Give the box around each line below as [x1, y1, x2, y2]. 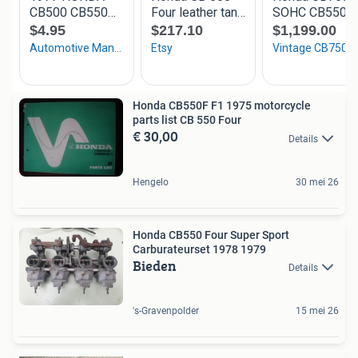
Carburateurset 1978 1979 [133, 242, 266, 256]
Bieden [133, 254, 177, 276]
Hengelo [133, 176, 169, 188]
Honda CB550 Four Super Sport [133, 228, 289, 241]
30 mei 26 [296, 176, 339, 188]
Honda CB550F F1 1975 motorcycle [133, 99, 311, 113]
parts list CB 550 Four [133, 113, 241, 127]
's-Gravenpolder [133, 305, 199, 317]
